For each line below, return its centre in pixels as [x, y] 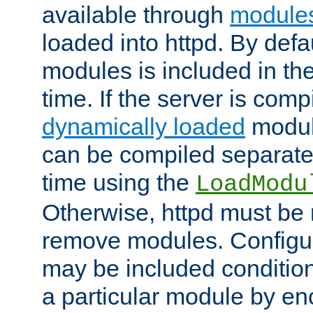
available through [136, 15]
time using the [119, 183]
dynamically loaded [144, 127]
